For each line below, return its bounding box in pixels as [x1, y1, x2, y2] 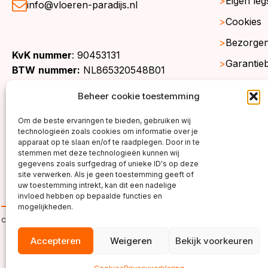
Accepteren [31, 234, 81, 246]
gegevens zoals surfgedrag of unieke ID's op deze [18, 159, 199, 168]
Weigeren [110, 234, 152, 246]
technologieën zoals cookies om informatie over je [18, 127, 198, 136]
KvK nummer [12, 48, 72, 61]
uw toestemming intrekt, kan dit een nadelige [18, 181, 176, 190]
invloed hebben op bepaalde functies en [18, 191, 162, 200]
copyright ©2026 [1, 214, 69, 225]
